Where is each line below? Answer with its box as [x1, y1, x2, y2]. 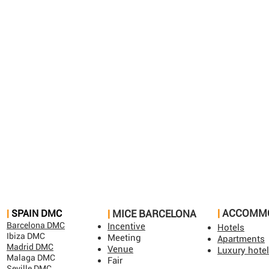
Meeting [107, 232, 141, 243]
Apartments [217, 234, 265, 244]
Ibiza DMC [7, 231, 45, 241]
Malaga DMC [7, 253, 55, 262]
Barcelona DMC [7, 220, 65, 230]
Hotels [217, 222, 244, 233]
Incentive [107, 221, 145, 232]
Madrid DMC [7, 242, 53, 252]
